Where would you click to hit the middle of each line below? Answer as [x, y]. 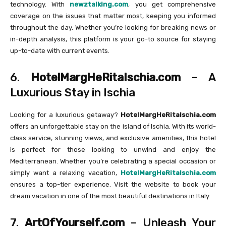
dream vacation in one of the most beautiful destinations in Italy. [110, 196]
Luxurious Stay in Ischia [73, 93]
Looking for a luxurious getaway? [65, 115]
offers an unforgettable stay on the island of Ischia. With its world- [113, 127]
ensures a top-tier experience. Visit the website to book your [113, 185]
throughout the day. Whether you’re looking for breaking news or [113, 28]
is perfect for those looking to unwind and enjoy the [113, 150]
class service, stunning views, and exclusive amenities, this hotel [113, 138]
